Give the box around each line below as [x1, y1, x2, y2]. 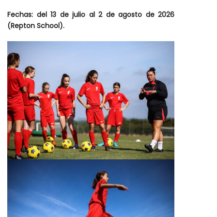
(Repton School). [7, 21, 64, 31]
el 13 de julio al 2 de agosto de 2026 [41, 10, 174, 20]
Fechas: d [7, 10, 41, 20]
